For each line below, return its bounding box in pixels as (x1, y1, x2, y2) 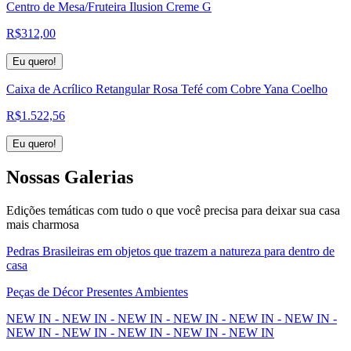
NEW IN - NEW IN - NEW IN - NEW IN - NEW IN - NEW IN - (6, 312, 337, 326)
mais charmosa (6, 218, 79, 232)
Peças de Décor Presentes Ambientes (6, 285, 188, 299)
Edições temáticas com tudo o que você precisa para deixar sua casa (6, 204, 340, 218)
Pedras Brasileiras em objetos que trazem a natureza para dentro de (6, 244, 335, 259)
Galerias (64, 167, 133, 188)
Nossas (6, 167, 64, 188)
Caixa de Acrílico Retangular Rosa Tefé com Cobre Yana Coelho (6, 81, 327, 96)
